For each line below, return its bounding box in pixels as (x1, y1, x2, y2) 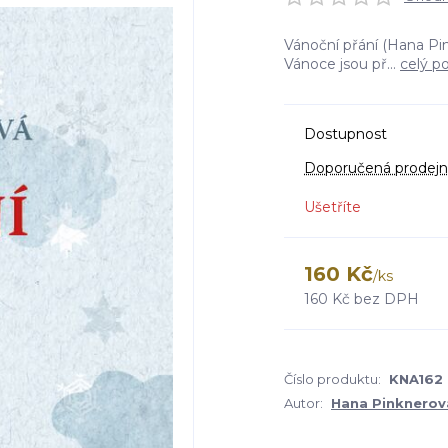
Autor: (284, 395, 323, 411)
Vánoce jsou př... (284, 55, 400, 73)
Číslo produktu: (284, 371, 381, 387)
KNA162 (389, 371, 443, 387)
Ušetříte (304, 198, 361, 216)
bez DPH (354, 290, 419, 308)
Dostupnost (304, 125, 387, 143)
